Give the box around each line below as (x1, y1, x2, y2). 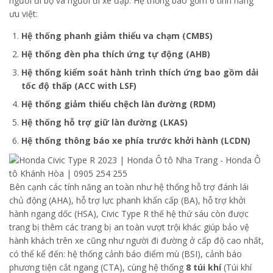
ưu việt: (9, 7, 38, 19)
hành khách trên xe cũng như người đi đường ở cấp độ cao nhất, (9, 234, 264, 246)
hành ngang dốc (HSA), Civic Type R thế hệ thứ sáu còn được (9, 207, 249, 219)
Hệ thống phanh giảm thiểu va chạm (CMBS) (21, 29, 213, 41)
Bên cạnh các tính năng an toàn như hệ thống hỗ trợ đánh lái (9, 180, 249, 193)
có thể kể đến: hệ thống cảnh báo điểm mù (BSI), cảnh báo (9, 247, 242, 260)
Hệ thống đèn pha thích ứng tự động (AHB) (21, 48, 210, 60)
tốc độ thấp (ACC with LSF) (21, 79, 136, 91)
